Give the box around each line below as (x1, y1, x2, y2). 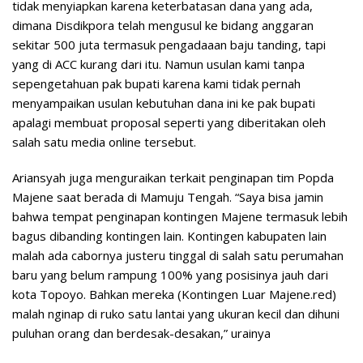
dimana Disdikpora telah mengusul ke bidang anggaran (12, 16, 314, 33)
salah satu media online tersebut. (12, 133, 196, 150)
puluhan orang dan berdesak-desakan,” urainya (12, 324, 271, 341)
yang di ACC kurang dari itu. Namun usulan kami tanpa (12, 55, 305, 72)
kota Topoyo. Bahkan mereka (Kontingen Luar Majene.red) (12, 285, 336, 302)
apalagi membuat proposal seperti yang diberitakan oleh (12, 113, 326, 130)
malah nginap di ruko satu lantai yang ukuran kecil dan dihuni (12, 305, 340, 322)
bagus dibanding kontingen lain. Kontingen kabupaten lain (12, 227, 327, 244)
